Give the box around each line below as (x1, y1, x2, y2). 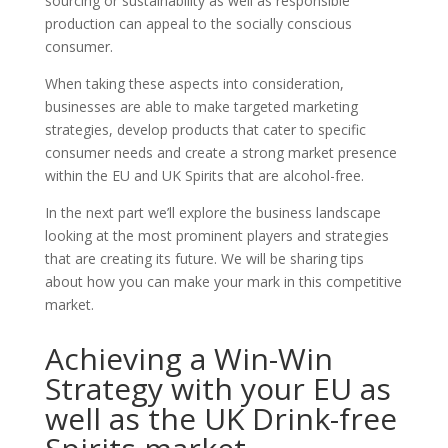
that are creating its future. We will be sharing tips (44, 249, 364, 269)
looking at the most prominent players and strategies (44, 226, 389, 246)
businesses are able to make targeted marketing (44, 97, 358, 117)
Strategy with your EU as (44, 368, 391, 410)
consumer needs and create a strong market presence (44, 143, 397, 163)
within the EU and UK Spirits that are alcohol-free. (44, 166, 364, 186)
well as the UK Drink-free (44, 398, 397, 440)
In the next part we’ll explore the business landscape (44, 203, 381, 223)
